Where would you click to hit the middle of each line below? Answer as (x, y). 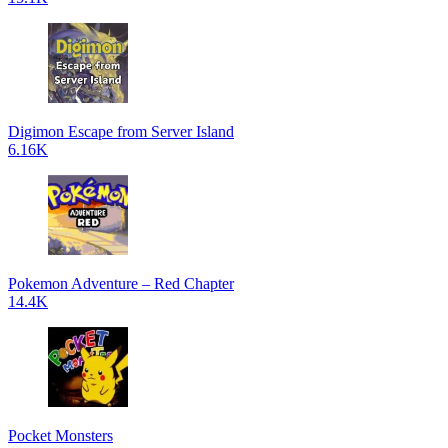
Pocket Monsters (60, 435)
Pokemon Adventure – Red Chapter (121, 283)
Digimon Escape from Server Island (121, 131)
